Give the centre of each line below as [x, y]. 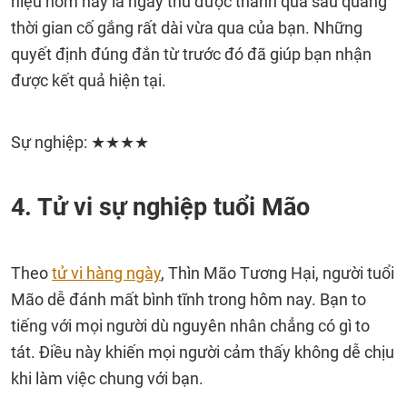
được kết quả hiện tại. [89, 80]
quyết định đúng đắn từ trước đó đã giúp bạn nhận [191, 54]
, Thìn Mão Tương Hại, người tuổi [278, 273]
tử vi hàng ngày [106, 273]
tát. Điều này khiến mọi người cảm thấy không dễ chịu [203, 352]
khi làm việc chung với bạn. [107, 378]
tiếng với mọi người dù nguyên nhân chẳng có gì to [190, 326]
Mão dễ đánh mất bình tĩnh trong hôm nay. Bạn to [189, 299]
